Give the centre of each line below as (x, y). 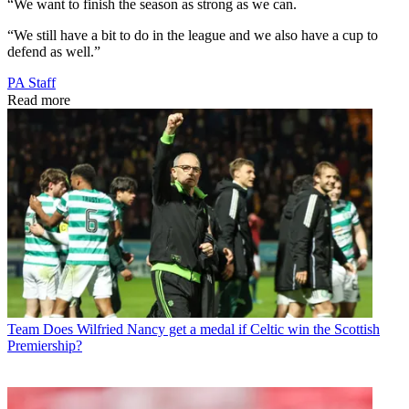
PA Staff (31, 82)
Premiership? (45, 345)
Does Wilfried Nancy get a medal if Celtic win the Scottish (211, 329)
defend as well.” (54, 51)
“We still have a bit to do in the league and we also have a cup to (193, 35)
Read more (39, 100)
